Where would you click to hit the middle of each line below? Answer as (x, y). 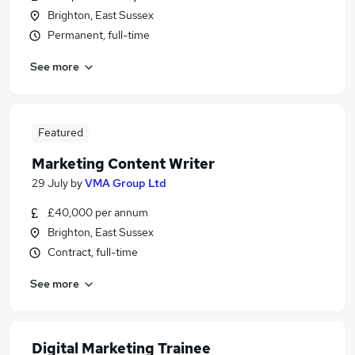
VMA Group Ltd (126, 183)
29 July (50, 183)
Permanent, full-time (99, 35)
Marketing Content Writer (123, 164)
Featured (60, 132)
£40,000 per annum (98, 212)
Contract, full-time (93, 252)
